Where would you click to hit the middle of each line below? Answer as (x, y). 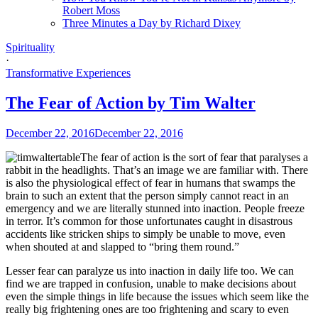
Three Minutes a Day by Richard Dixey (152, 23)
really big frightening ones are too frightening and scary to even (147, 309)
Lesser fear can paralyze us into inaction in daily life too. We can (150, 270)
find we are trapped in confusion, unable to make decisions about (151, 283)
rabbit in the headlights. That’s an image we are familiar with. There (157, 170)
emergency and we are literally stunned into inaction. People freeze (155, 208)
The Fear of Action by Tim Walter (131, 103)
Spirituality (30, 47)
